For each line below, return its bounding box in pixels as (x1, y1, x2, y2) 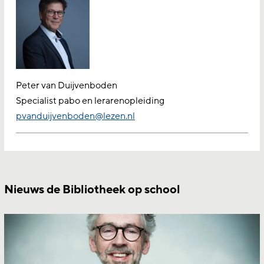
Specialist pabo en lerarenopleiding (16, 94, 164, 108)
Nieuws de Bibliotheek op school (4, 182, 180, 198)
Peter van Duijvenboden (16, 79, 117, 93)
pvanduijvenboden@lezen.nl (16, 110, 135, 123)
